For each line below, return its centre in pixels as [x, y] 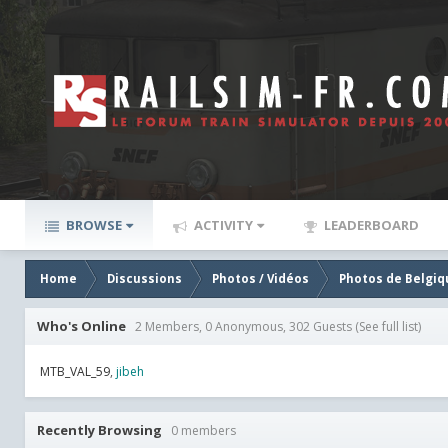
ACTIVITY [222, 225]
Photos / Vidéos [260, 278]
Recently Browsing [104, 430]
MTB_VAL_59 [75, 372]
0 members [203, 431]
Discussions [144, 278]
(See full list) [388, 326]
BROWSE [92, 225]
